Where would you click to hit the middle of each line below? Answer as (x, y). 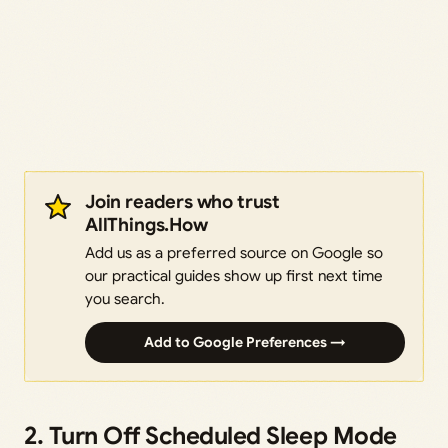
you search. (125, 299)
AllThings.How (146, 225)
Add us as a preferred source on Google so (234, 253)
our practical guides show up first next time (234, 276)
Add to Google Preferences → (245, 342)
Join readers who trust (182, 202)
